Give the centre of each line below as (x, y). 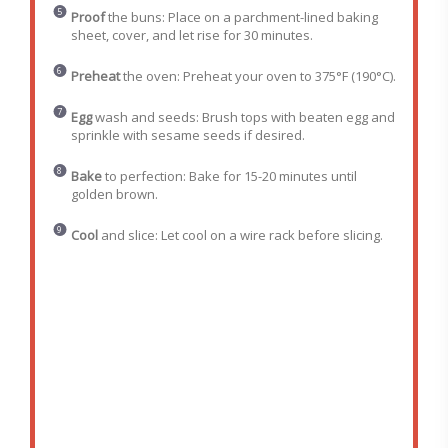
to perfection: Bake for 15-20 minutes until (229, 176)
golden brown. (114, 194)
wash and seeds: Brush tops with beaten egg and (243, 117)
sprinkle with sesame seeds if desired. (187, 135)
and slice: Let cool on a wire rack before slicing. (240, 235)
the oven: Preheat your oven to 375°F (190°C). (257, 76)
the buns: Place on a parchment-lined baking (241, 17)
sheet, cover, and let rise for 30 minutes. (191, 35)
